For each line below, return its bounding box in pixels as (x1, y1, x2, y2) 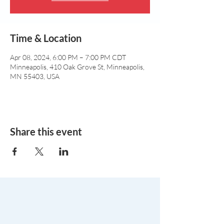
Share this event (10, 125, 82, 137)
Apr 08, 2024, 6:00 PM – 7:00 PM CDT (10, 53, 126, 61)
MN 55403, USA (10, 72, 59, 80)
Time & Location (10, 32, 81, 44)
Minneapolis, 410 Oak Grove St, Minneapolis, (10, 62, 144, 71)
